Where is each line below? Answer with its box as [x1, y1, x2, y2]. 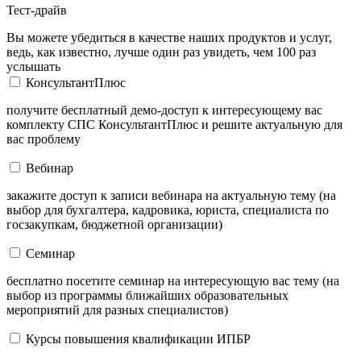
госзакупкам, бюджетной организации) [6, 217, 222, 231]
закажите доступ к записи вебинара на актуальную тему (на [6, 188, 336, 202]
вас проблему [6, 131, 81, 146]
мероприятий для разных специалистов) [6, 302, 228, 317]
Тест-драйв [6, 2, 67, 17]
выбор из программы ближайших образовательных [6, 288, 288, 302]
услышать [6, 59, 60, 73]
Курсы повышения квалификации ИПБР [26, 331, 251, 346]
